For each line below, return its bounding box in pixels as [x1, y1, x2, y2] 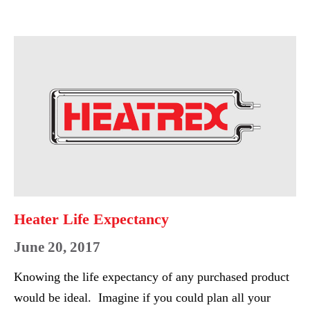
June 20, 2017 [14, 238, 100, 255]
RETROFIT [91, 17, 156, 31]
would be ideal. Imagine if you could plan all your [14, 290, 271, 304]
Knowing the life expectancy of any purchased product [14, 269, 289, 284]
